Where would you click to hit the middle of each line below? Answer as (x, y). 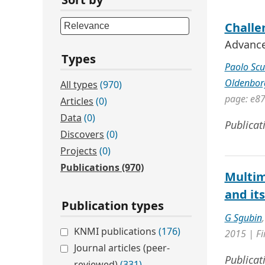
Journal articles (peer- (122, 248)
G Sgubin (243, 218)
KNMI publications (116, 231)
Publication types (113, 206)
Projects (79, 151)
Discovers (82, 134)
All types (79, 85)
